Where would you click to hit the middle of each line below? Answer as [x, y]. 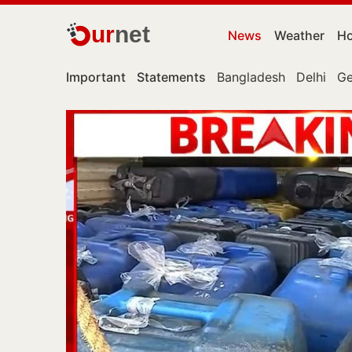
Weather [299, 35]
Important [96, 77]
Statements [171, 77]
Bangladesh [251, 77]
